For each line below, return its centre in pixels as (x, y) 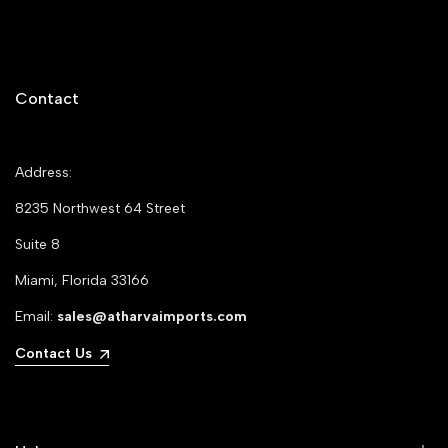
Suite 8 (37, 245)
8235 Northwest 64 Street (100, 209)
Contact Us (53, 354)
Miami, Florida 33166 (82, 281)
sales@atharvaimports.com (152, 317)
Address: (43, 173)
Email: (36, 317)
